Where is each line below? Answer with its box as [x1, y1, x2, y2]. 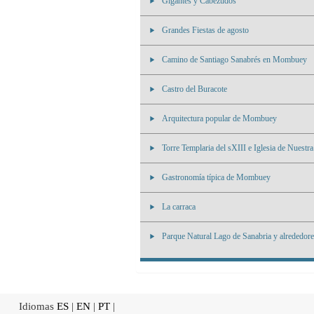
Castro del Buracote [162, 84, 227, 94]
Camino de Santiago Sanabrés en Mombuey [162, 55, 307, 64]
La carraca [162, 202, 196, 212]
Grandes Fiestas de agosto [162, 25, 249, 35]
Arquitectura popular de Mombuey [162, 114, 277, 123]
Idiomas [11, 301, 57, 312]
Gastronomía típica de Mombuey [162, 172, 271, 182]
